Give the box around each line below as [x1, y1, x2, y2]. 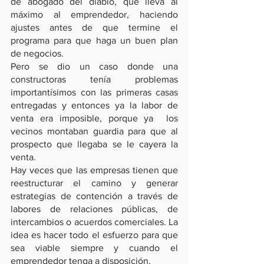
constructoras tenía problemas [11, 74, 178, 84]
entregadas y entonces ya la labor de [11, 100, 178, 110]
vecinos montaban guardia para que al [11, 126, 178, 136]
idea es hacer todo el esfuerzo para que [11, 230, 178, 240]
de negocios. [11, 48, 66, 58]
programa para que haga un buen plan [11, 35, 178, 45]
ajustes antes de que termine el [11, 22, 178, 32]
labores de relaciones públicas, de [11, 204, 178, 214]
